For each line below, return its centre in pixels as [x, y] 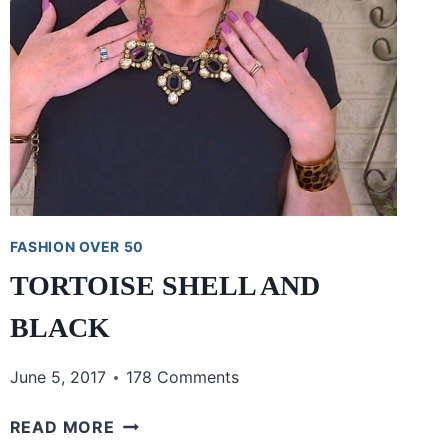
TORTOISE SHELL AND [164, 286]
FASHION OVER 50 [77, 247]
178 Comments [182, 377]
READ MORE [62, 427]
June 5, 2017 [57, 377]
